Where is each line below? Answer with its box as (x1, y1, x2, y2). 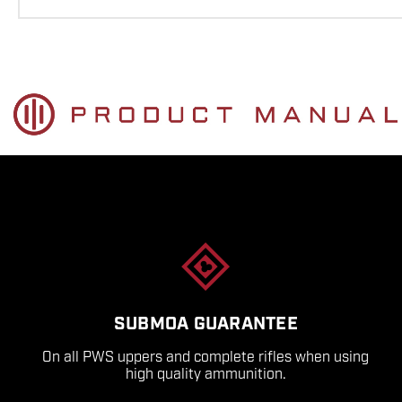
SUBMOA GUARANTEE (113, 311, 298, 336)
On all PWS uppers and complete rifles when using (42, 347, 370, 366)
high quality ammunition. (125, 364, 286, 383)
